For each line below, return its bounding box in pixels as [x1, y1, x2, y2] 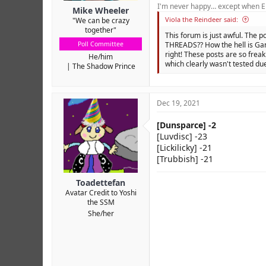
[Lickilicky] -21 [157, 142, 212, 154]
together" [85, 25, 116, 36]
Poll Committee [78, 40, 123, 49]
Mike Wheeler [72, 5, 129, 17]
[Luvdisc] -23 [157, 131, 207, 142]
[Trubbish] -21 [157, 153, 213, 165]
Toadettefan [76, 177, 125, 189]
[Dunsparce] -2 [157, 119, 216, 131]
